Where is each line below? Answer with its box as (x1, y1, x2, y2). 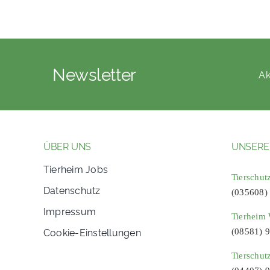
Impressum (43, 204, 96, 218)
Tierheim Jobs (43, 162, 108, 176)
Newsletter (52, 61, 136, 85)
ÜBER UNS (43, 139, 92, 153)
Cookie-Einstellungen (43, 225, 141, 239)
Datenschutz (43, 183, 101, 197)
